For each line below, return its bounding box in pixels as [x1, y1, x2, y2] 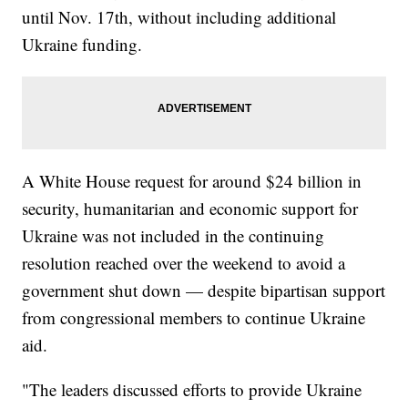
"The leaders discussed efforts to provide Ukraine [22, 378, 362, 402]
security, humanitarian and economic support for [22, 197, 359, 220]
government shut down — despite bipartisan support [22, 279, 386, 302]
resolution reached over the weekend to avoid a [22, 251, 346, 275]
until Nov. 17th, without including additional [22, 5, 337, 29]
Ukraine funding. [22, 33, 154, 56]
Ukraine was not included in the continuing [22, 224, 325, 248]
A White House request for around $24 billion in [22, 169, 362, 193]
